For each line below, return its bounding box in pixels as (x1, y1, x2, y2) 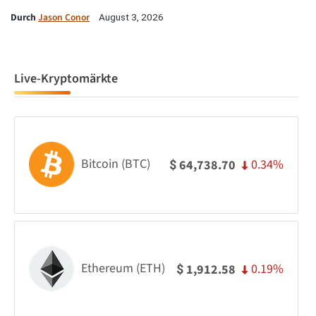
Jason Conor (38, 11, 90, 25)
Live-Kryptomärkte (14, 70, 118, 88)
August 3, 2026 (99, 11, 164, 23)
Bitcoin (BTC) (81, 154, 150, 173)
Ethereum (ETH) (81, 259, 165, 277)
